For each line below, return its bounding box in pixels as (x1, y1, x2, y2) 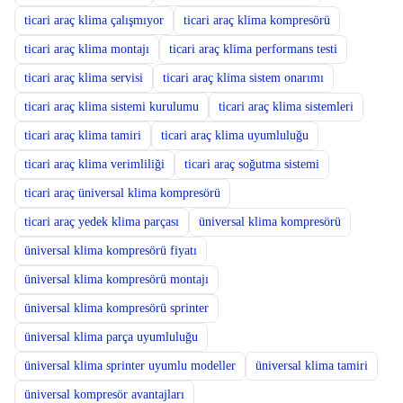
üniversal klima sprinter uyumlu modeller (23, 359, 236, 372)
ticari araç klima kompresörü (183, 13, 330, 27)
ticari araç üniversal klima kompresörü (23, 186, 220, 200)
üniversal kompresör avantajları (23, 388, 184, 401)
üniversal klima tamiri (255, 359, 368, 372)
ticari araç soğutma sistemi (184, 157, 319, 171)
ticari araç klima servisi (23, 71, 143, 85)
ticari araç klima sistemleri (218, 100, 354, 113)
